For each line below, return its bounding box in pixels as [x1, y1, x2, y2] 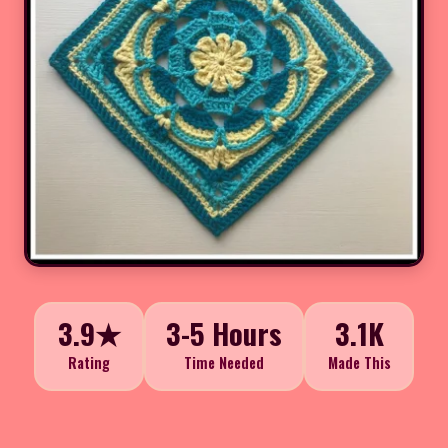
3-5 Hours [166, 311, 282, 354]
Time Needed [184, 351, 264, 373]
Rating [68, 351, 110, 373]
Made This [327, 351, 391, 373]
